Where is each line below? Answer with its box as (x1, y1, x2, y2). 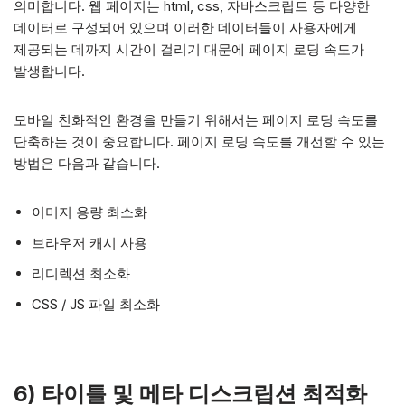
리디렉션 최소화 (32, 265, 130, 282)
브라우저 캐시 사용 (32, 234, 147, 251)
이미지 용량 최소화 (32, 203, 147, 221)
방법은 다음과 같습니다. (14, 155, 160, 172)
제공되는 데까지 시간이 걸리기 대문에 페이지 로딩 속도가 (14, 41, 364, 58)
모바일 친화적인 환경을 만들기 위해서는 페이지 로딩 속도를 (14, 111, 378, 128)
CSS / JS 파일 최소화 (32, 296, 160, 313)
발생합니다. (14, 62, 85, 80)
